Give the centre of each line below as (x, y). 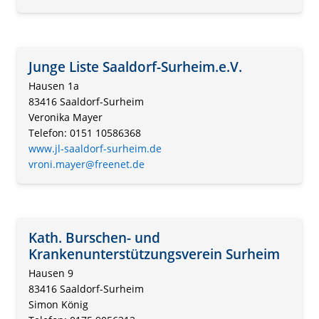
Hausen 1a (54, 86)
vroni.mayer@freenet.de (87, 164)
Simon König (58, 304)
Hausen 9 (51, 273)
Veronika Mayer (66, 117)
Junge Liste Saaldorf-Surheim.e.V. (135, 67)
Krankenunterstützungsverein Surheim (154, 254)
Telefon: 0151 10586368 (85, 133)
